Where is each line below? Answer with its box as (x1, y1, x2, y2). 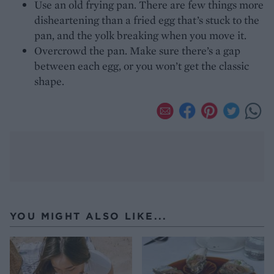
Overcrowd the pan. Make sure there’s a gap (34, 43, 240, 57)
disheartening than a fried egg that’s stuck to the (34, 12, 259, 27)
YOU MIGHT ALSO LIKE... (10, 209, 168, 222)
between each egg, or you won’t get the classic (34, 58, 249, 73)
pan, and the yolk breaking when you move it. (34, 28, 246, 42)
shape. (34, 73, 64, 88)
